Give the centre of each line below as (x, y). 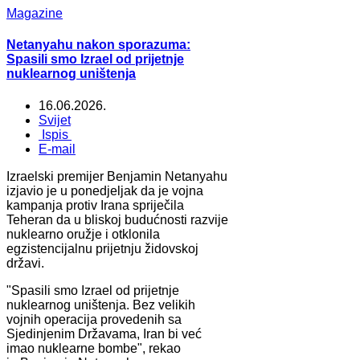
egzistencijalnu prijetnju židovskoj (102, 248)
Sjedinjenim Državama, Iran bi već (104, 333)
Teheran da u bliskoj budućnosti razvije (117, 219)
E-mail (57, 149)
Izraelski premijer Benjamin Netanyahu (117, 176)
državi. (25, 263)
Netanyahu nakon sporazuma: (98, 45)
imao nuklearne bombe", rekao (94, 348)
